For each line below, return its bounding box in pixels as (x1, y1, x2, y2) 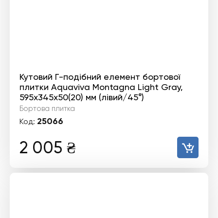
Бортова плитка (19, 104, 75, 113)
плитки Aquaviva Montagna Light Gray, (19, 82, 183, 92)
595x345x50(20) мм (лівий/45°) (19, 92, 144, 102)
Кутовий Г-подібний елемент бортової (19, 72, 180, 82)
